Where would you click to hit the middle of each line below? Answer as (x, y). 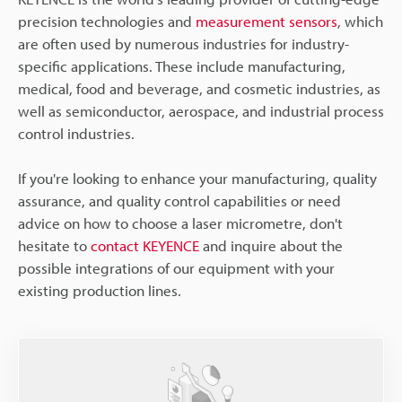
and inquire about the (271, 246)
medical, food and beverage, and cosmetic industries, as (199, 89)
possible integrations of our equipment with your (176, 268)
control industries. (76, 134)
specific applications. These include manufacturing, (182, 66)
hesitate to (54, 246)
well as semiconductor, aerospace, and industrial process (201, 111)
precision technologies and (107, 22)
